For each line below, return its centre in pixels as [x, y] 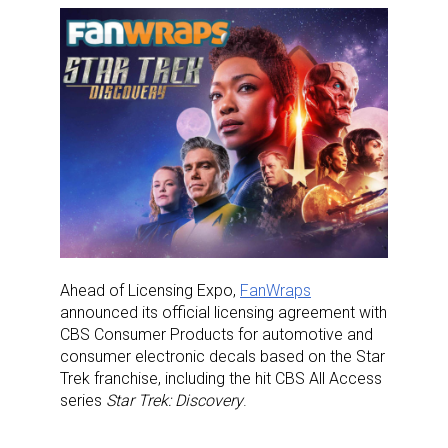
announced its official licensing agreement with [223, 312]
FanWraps [275, 290]
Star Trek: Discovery [174, 400]
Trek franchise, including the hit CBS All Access [221, 378]
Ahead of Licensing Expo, [150, 290]
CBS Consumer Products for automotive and [216, 334]
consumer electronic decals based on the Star [222, 356]
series [83, 400]
